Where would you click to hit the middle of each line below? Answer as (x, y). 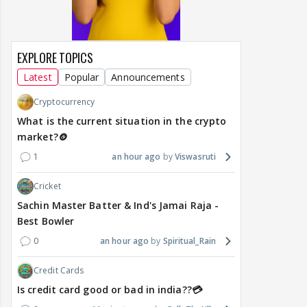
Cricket (47, 186)
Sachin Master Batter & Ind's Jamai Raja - (118, 206)
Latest (38, 77)
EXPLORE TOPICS (55, 58)
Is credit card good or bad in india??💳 (110, 290)
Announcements (148, 77)
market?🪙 (42, 137)
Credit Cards (59, 271)
